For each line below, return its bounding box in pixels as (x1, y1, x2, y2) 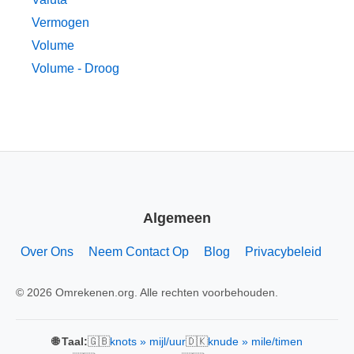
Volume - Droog (32, 62, 119, 76)
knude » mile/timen (207, 335, 303, 348)
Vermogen (32, 16, 89, 30)
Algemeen (143, 209, 211, 226)
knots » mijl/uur (109, 335, 186, 348)
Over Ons (21, 244, 73, 258)
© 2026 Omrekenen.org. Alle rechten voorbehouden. (16, 285, 278, 299)
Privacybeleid (245, 244, 322, 258)
